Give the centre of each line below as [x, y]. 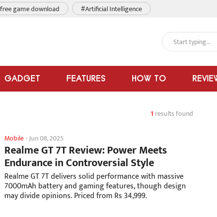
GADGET [22, 78]
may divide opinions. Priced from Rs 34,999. [76, 196]
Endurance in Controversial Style [79, 163]
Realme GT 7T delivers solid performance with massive [94, 177]
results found [173, 114]
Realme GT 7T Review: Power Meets [86, 150]
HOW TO [149, 78]
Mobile [14, 138]
